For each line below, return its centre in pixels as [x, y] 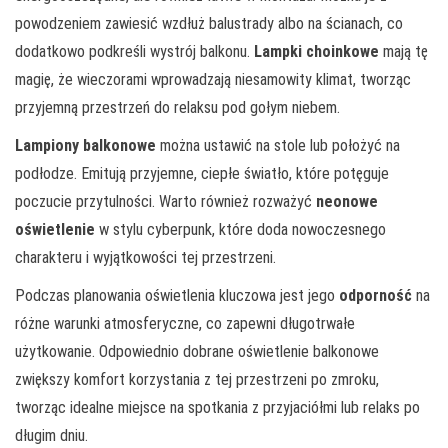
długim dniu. [51, 435]
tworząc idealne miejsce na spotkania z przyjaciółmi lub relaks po [217, 407]
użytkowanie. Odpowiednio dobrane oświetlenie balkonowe [197, 351]
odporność [375, 295]
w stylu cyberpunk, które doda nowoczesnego [240, 229]
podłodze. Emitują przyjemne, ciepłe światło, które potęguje [202, 173]
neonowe [347, 201]
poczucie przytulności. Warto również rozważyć [165, 201]
